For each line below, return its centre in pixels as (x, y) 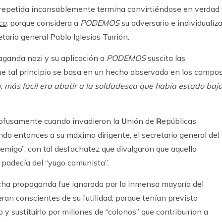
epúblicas (179, 121)
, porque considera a (43, 23)
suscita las (166, 58)
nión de (141, 121)
